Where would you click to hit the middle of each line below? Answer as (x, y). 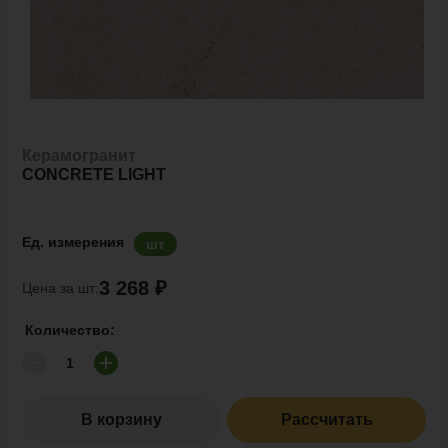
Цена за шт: (60, 287)
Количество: (70, 330)
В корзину (121, 419)
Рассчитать (326, 419)
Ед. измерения (73, 242)
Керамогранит (79, 155)
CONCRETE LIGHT (94, 174)
